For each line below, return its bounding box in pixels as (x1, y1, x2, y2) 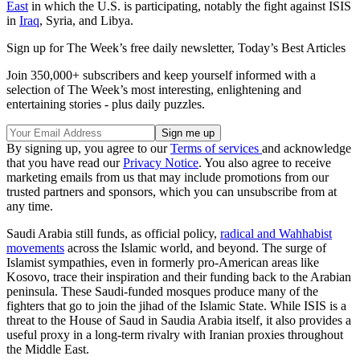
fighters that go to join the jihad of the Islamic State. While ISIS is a (6, 299, 346, 313)
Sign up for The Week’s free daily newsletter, (6, 41, 238, 55)
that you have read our (6, 156, 123, 170)
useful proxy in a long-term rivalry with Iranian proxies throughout (6, 328, 343, 342)
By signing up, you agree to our (6, 141, 170, 156)
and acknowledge (262, 141, 351, 156)
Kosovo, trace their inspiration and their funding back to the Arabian (6, 270, 351, 284)
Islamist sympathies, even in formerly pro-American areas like (6, 256, 319, 270)
